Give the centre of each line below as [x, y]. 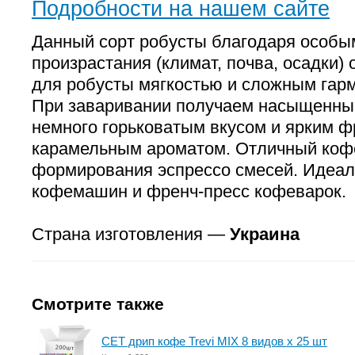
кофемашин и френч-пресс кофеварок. [189, 191]
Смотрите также [98, 304]
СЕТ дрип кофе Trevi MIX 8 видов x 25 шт [214, 341]
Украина [265, 234]
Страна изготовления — [131, 234]
